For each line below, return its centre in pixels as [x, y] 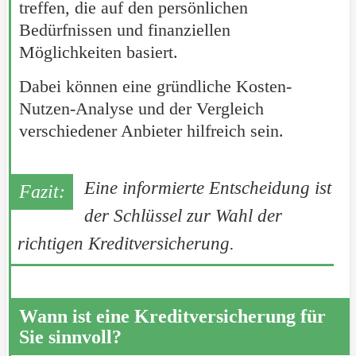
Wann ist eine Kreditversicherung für [172, 317]
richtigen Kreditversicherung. [126, 244]
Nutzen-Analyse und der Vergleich [141, 109]
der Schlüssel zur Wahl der [183, 216]
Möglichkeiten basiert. [98, 52]
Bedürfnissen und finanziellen [124, 30]
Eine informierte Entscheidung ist [207, 188]
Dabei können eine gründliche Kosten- [155, 87]
